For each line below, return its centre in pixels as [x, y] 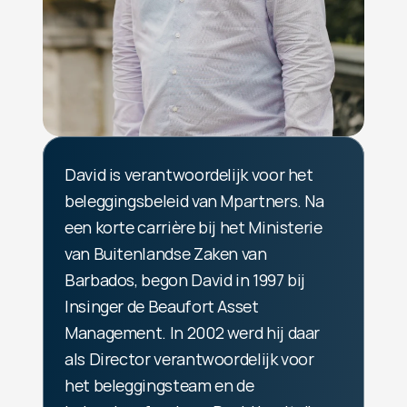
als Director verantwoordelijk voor [189, 359]
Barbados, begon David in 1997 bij [185, 280]
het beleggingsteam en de [159, 385]
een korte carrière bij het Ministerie [194, 227]
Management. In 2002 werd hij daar [193, 333]
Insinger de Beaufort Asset [162, 306]
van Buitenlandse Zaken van [166, 253]
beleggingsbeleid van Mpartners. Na [194, 201]
